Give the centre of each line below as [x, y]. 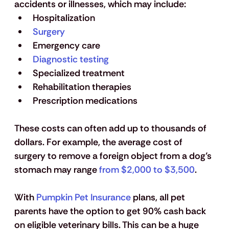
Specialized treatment [78, 73]
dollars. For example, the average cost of [99, 142]
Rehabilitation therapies [82, 87]
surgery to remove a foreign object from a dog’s [114, 156]
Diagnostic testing [71, 60]
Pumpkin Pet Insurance [83, 198]
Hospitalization [64, 18]
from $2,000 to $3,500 [147, 170]
